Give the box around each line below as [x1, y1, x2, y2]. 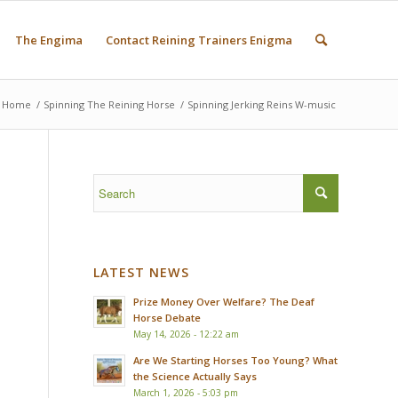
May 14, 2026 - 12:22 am [133, 328, 240, 340]
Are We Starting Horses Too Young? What [133, 354, 338, 367]
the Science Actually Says [133, 370, 258, 383]
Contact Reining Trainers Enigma [106, 32, 292, 48]
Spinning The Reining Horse [44, 98, 175, 111]
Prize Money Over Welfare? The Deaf [133, 295, 315, 308]
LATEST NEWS [93, 264, 190, 281]
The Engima [15, 32, 83, 48]
